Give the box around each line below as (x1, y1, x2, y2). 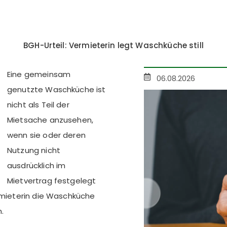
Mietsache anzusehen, (7, 115, 93, 125)
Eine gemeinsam (7, 69, 71, 80)
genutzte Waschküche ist (7, 84, 106, 95)
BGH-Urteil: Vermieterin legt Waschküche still (23, 40, 204, 51)
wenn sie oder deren (7, 130, 86, 140)
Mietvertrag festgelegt (7, 175, 96, 186)
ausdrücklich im (7, 160, 66, 171)
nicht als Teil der (7, 99, 69, 110)
